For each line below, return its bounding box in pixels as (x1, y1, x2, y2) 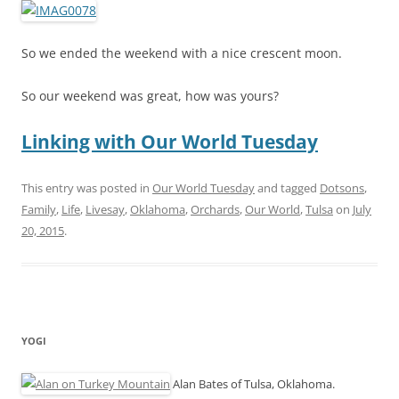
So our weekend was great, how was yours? (21, 87, 279, 104)
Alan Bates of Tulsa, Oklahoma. (170, 376, 335, 392)
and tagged (255, 180, 320, 196)
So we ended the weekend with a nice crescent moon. (21, 45, 342, 61)
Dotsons (320, 180, 364, 196)
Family (21, 201, 56, 217)
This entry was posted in (21, 180, 152, 196)
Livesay (85, 201, 125, 217)
